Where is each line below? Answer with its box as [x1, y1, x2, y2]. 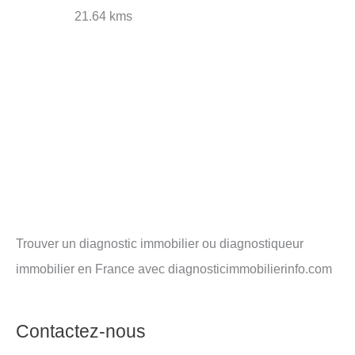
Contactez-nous [16, 320, 146, 342]
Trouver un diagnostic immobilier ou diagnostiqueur [16, 236, 303, 251]
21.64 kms [74, 8, 133, 23]
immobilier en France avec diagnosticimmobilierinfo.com [16, 261, 332, 277]
